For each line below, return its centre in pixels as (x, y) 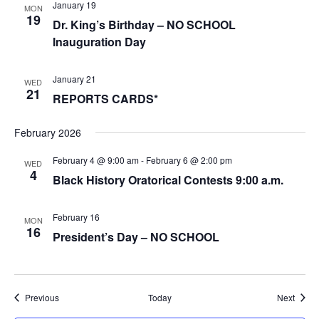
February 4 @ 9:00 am (95, 160)
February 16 (76, 217)
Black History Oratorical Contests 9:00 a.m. (168, 180)
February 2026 (47, 132)
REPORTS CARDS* (105, 99)
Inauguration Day (99, 42)
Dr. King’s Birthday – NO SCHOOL (144, 25)
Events (71, 297)
